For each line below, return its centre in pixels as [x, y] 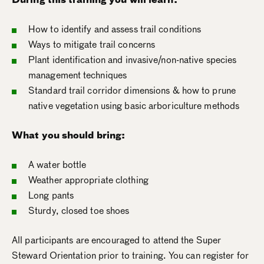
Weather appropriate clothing [88, 180]
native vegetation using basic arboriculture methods [134, 106]
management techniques [78, 75]
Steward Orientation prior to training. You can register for [130, 256]
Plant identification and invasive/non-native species [133, 60]
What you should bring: [69, 136]
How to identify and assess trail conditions [115, 29]
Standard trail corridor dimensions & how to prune [132, 91]
